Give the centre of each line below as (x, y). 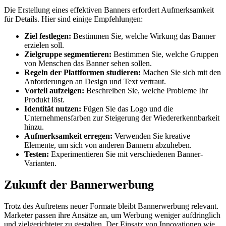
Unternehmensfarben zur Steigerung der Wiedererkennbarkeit (122, 118)
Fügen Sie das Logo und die (127, 108)
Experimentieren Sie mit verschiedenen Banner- (126, 154)
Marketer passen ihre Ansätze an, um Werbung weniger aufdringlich (112, 215)
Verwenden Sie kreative (151, 136)
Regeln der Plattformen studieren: (82, 72)
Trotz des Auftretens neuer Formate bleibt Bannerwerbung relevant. (111, 206)
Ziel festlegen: (48, 36)
